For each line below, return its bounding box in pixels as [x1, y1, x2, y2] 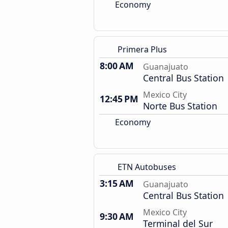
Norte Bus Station [143, 100, 217, 112]
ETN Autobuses [118, 161, 176, 173]
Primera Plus [118, 44, 167, 55]
